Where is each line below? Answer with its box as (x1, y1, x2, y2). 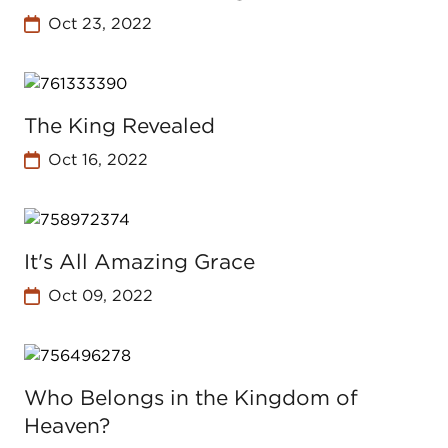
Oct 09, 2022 (47, 286, 153, 305)
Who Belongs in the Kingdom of (24, 385, 358, 410)
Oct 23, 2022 (47, 14, 152, 33)
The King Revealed (24, 113, 215, 138)
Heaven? (24, 413, 110, 438)
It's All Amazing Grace (24, 249, 255, 274)
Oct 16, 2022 (47, 150, 148, 169)
